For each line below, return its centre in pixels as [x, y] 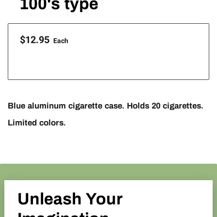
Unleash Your [70, 199]
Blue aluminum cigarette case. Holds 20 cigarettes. [106, 106]
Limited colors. [37, 123]
